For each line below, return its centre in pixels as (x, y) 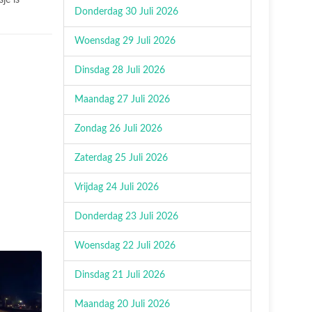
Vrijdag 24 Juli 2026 (117, 187)
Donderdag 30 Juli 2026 (126, 12)
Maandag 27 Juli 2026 (122, 100)
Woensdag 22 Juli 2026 (125, 246)
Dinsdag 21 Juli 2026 (120, 275)
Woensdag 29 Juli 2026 (125, 41)
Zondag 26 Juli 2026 (118, 129)
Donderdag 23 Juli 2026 (126, 217)
